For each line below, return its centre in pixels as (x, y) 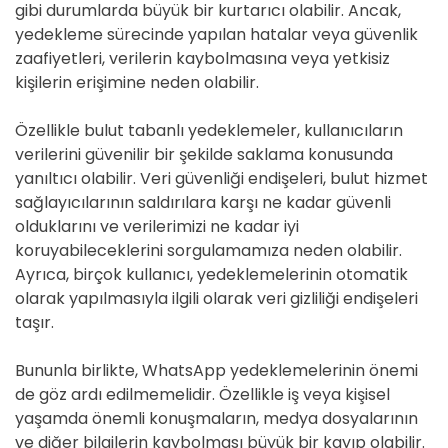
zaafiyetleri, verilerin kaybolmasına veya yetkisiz (202, 58)
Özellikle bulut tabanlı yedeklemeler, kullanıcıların (209, 130)
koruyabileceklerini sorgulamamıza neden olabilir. (208, 250)
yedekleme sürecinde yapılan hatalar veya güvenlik (216, 34)
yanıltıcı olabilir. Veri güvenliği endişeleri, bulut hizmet (221, 178)
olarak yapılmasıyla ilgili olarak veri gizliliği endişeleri (216, 298)
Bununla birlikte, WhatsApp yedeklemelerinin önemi (216, 370)
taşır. (34, 322)
